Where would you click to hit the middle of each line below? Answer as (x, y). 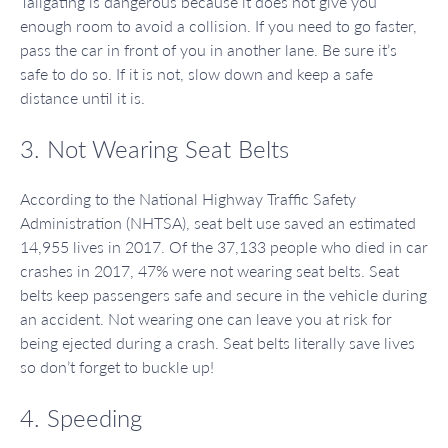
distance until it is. (82, 98)
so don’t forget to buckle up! (117, 367)
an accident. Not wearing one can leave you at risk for (206, 319)
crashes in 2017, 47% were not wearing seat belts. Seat (209, 271)
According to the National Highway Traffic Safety (188, 199)
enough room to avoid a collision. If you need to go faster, (218, 26)
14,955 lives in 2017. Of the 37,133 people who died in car (224, 247)
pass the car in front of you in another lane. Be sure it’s (208, 50)
